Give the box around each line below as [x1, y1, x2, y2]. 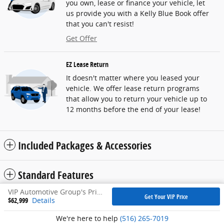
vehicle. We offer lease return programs [66, 83, 199, 93]
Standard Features [18, 168, 93, 182]
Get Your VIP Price [144, 192, 188, 201]
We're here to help [55, 213, 118, 223]
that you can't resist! [66, 19, 134, 29]
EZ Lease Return [66, 59, 108, 69]
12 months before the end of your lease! [66, 104, 200, 114]
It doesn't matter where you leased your [66, 73, 199, 83]
